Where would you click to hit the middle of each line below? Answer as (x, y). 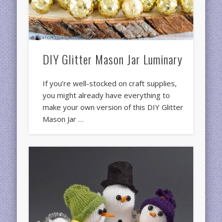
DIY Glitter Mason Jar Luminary (113, 59)
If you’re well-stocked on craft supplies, (110, 83)
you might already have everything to (107, 95)
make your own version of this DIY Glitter (113, 107)
